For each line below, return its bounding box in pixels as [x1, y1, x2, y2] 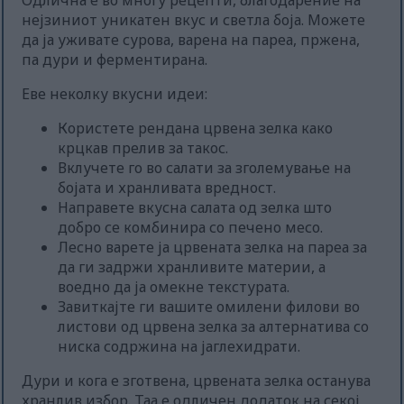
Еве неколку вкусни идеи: [22, 84, 208, 105]
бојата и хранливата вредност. [58, 178, 277, 198]
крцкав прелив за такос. [58, 138, 229, 159]
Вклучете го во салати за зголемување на [58, 158, 352, 179]
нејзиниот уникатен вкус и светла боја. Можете [22, 10, 366, 31]
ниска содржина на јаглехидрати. [58, 336, 301, 357]
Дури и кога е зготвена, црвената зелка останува [22, 371, 372, 391]
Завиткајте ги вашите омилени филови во [58, 297, 361, 317]
